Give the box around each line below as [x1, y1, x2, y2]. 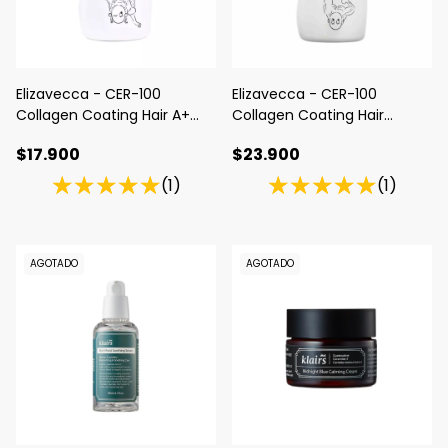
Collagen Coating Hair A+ [16, 104, 190, 125]
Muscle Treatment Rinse [232, 125, 402, 146]
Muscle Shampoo [16, 125, 137, 146]
